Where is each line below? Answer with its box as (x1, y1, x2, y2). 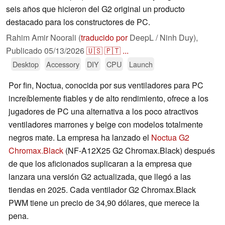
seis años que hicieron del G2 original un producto (6, 3, 185, 15)
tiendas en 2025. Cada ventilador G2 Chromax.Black (9, 184, 196, 196)
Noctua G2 (151, 132, 189, 144)
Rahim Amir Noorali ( (6, 32, 81, 44)
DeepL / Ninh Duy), (128, 32, 198, 44)
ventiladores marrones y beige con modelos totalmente (9, 119, 203, 131)
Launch (129, 59, 153, 70)
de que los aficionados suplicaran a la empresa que (9, 158, 192, 170)
